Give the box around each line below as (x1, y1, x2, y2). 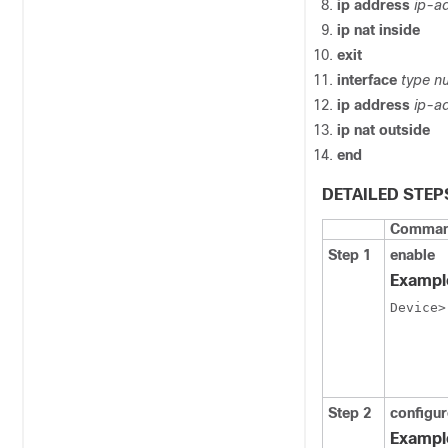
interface (337, 72, 401, 88)
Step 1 (328, 247, 371, 263)
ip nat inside (337, 22, 420, 38)
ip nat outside (337, 122, 430, 138)
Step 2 (328, 405, 371, 421)
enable (390, 247, 435, 263)
